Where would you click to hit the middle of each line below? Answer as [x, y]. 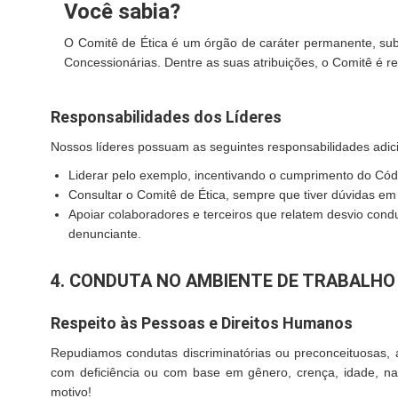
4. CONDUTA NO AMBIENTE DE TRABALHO [223, 281]
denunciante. [105, 234]
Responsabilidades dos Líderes [166, 117]
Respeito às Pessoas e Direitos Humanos [202, 323]
